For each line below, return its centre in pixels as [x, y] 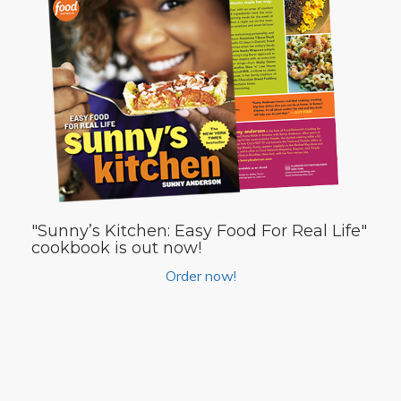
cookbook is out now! [116, 247]
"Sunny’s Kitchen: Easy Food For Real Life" [199, 230]
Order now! [200, 275]
